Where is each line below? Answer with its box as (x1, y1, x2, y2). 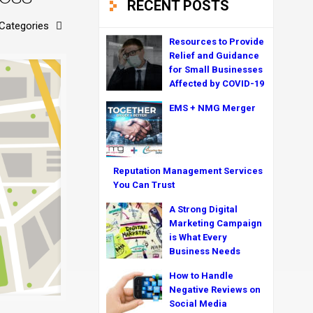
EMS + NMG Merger (169, 103, 256, 113)
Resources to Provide (169, 36, 264, 47)
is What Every (169, 232, 227, 242)
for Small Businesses (169, 64, 263, 75)
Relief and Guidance (169, 50, 259, 61)
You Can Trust (113, 180, 175, 190)
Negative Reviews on (169, 284, 261, 295)
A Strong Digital (169, 204, 238, 214)
